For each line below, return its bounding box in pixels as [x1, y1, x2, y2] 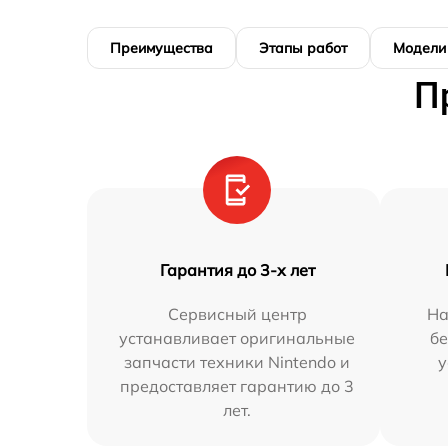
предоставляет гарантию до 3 [120, 376, 355, 397]
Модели [393, 39, 446, 58]
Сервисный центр [167, 304, 307, 325]
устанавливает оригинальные [119, 328, 356, 349]
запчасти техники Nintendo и [124, 352, 351, 373]
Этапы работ [259, 39, 347, 58]
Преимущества [110, 39, 213, 58]
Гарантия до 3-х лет [159, 260, 315, 281]
